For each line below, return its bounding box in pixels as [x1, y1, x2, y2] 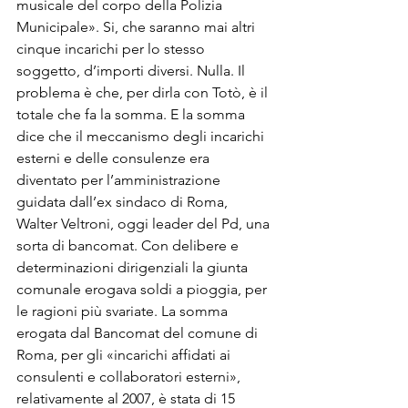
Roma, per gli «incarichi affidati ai [16, 346, 234, 363]
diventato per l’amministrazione [16, 171, 224, 189]
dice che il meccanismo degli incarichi [16, 127, 268, 145]
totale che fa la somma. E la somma [16, 106, 249, 123]
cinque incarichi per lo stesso [16, 40, 209, 57]
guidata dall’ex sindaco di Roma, [16, 193, 231, 210]
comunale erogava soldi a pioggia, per [16, 280, 270, 298]
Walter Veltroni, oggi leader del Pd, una [16, 215, 273, 232]
